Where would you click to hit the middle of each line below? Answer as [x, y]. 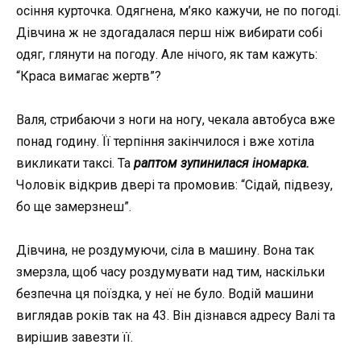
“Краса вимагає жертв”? [89, 77]
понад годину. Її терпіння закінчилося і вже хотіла [165, 142]
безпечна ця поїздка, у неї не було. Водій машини [165, 294]
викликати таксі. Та [73, 164]
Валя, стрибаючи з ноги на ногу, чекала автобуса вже [176, 120]
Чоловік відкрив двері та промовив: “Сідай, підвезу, [174, 185]
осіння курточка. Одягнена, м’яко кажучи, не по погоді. [178, 11]
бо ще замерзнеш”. [74, 207]
